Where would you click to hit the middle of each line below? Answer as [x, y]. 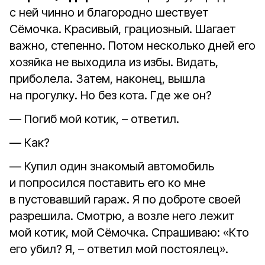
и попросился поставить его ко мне [107, 183]
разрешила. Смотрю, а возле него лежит [122, 216]
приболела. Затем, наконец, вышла [107, 79]
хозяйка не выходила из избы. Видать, [114, 62]
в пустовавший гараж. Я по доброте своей [125, 199]
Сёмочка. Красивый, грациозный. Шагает [123, 29]
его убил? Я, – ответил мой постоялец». [119, 249]
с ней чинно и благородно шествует [109, 12]
